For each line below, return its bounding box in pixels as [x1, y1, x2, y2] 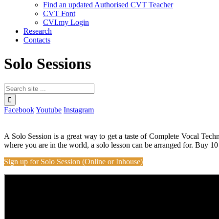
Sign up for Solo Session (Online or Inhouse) [4, 157, 143, 166]
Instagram [64, 105, 94, 114]
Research [23, 26, 52, 35]
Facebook [4, 105, 34, 114]
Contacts [23, 35, 50, 44]
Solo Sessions [4, 55, 91, 73]
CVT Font [43, 9, 75, 18]
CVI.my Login [43, 18, 89, 26]
